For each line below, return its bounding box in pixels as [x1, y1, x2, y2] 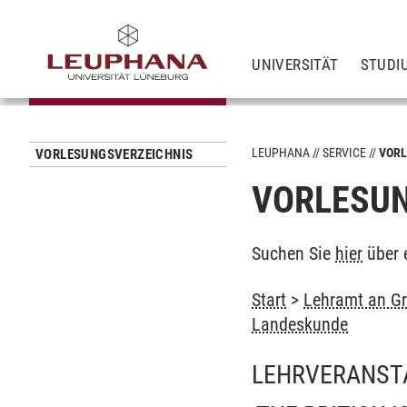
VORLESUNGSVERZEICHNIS [35, 146, 194, 163]
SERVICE [323, 145, 367, 160]
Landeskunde [252, 313, 349, 335]
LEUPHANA [252, 145, 311, 160]
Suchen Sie [252, 243, 336, 264]
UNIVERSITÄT [252, 55, 339, 74]
